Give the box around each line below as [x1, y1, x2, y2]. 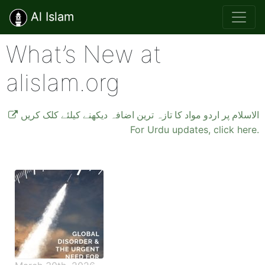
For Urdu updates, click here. [130, 123, 259, 135]
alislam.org [6, 67, 119, 97]
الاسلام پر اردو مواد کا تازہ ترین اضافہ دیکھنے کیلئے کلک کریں [21, 109, 259, 120]
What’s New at [6, 39, 161, 69]
